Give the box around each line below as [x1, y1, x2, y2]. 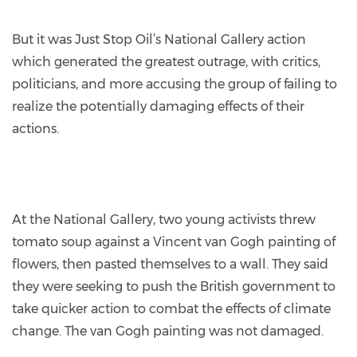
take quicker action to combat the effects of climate [12, 300, 331, 316]
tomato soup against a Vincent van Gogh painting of [12, 233, 335, 249]
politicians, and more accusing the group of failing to [12, 76, 337, 92]
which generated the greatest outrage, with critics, [12, 53, 320, 69]
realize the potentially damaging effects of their [12, 98, 304, 114]
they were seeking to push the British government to [12, 278, 335, 294]
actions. [12, 120, 59, 136]
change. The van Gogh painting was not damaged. [12, 323, 324, 339]
